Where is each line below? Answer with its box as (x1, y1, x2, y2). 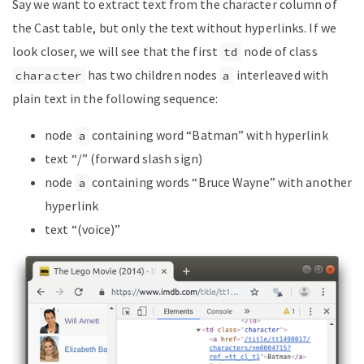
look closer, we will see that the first (12, 43, 221, 60)
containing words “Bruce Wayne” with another (89, 174, 353, 191)
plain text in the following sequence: (12, 90, 218, 107)
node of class (241, 43, 318, 60)
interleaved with (233, 67, 329, 84)
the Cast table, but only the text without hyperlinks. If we (12, 19, 336, 37)
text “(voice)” (45, 221, 121, 238)
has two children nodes (84, 67, 220, 84)
